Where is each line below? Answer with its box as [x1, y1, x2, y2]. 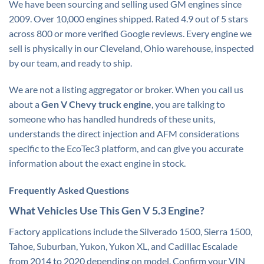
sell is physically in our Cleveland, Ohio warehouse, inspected [9, 42, 254, 54]
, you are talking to [151, 98, 225, 110]
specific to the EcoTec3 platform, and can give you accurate [9, 143, 243, 154]
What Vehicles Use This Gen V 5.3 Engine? [9, 204, 204, 217]
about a [9, 98, 41, 110]
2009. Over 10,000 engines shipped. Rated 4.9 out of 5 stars [9, 12, 248, 24]
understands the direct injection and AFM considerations [9, 128, 239, 140]
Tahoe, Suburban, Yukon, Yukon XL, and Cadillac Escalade [9, 240, 237, 252]
